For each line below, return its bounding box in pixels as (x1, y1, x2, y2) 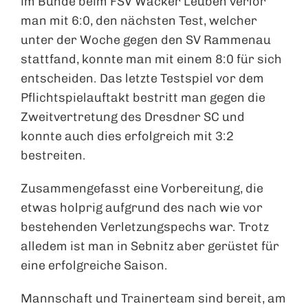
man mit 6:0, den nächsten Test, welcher (21, 13, 257, 29)
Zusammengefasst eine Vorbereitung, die (21, 181, 263, 197)
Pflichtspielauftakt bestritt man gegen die (21, 90, 265, 106)
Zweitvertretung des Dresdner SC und (21, 109, 245, 125)
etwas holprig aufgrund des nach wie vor (21, 200, 263, 216)
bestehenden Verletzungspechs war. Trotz (21, 219, 269, 235)
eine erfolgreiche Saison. (21, 258, 168, 274)
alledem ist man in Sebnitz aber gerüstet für (21, 239, 279, 254)
